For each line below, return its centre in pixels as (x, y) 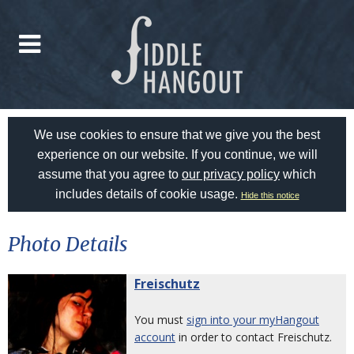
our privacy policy (231, 174)
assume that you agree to (110, 174)
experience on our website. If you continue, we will (177, 154)
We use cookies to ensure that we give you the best (177, 135)
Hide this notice (270, 195)
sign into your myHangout (253, 320)
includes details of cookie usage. (148, 194)
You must (160, 320)
